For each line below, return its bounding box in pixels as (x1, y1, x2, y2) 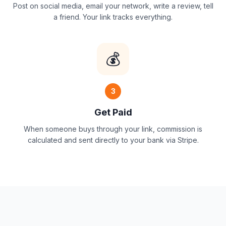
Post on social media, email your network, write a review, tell (13, 2, 213, 10)
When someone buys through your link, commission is (24, 125, 202, 133)
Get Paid (94, 107, 132, 118)
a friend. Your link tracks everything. (53, 13, 173, 21)
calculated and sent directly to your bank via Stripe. (27, 136, 199, 144)
